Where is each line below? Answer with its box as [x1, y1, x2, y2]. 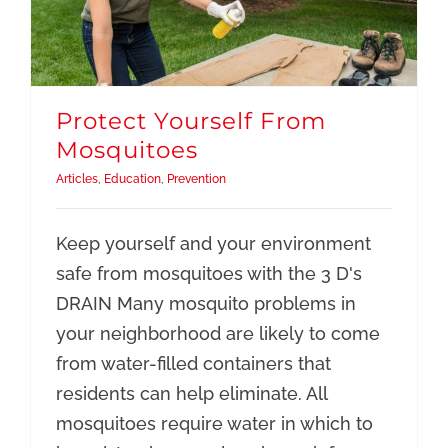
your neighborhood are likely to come [55, 323, 380, 345]
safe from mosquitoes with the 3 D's [55, 263, 362, 285]
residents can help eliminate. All [55, 383, 327, 405]
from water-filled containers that [55, 353, 331, 375]
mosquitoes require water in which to [55, 413, 373, 435]
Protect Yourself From [55, 107, 326, 136]
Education [103, 172, 161, 187]
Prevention [166, 172, 226, 187]
